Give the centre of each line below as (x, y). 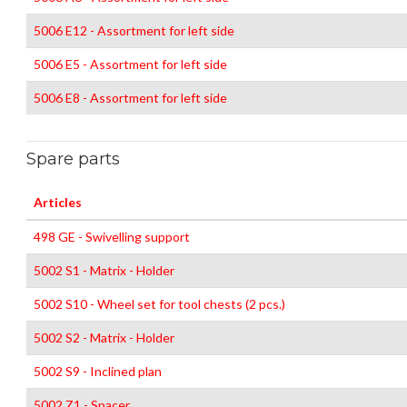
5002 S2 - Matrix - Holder (104, 338)
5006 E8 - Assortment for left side (130, 98)
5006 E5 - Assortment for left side (130, 64)
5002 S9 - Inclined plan (98, 371)
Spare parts (73, 159)
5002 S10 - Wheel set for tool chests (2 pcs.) (159, 304)
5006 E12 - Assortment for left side (134, 30)
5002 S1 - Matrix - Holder (104, 270)
